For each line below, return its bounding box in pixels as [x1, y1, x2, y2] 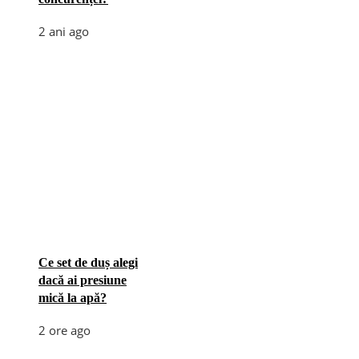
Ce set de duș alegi [38, 255, 138, 269]
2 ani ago [38, 22, 89, 39]
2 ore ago [38, 321, 91, 338]
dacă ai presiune [38, 272, 127, 287]
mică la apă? [38, 290, 107, 305]
